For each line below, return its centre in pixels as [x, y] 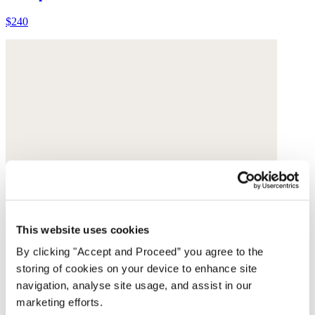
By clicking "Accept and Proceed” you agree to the [140, 252]
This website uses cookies [83, 229]
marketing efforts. [59, 302]
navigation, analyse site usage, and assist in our [134, 285]
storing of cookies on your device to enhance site [137, 269]
